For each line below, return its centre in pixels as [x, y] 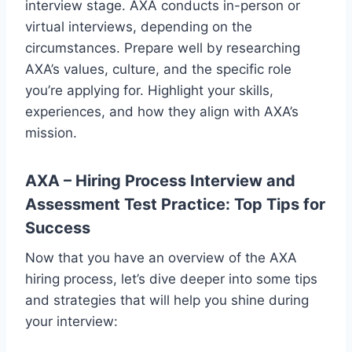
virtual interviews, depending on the [139, 26]
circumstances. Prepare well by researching [163, 48]
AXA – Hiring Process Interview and [160, 180]
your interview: [71, 321]
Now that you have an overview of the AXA [161, 257]
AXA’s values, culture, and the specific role [158, 69]
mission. [51, 132]
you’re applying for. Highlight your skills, [149, 90]
